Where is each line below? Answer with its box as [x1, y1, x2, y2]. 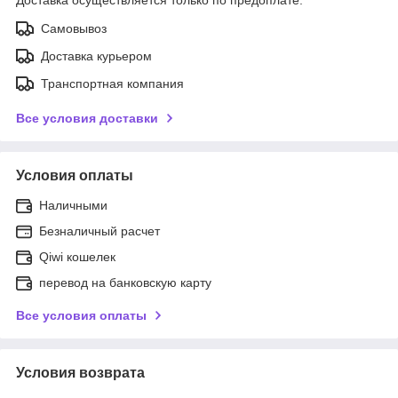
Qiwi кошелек [39, 249, 115, 264]
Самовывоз [41, 20, 107, 36]
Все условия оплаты [16, 307, 147, 322]
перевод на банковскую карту [39, 275, 211, 290]
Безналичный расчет [39, 223, 160, 238]
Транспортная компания [41, 76, 184, 91]
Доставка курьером [41, 48, 152, 63]
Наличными [39, 197, 107, 212]
